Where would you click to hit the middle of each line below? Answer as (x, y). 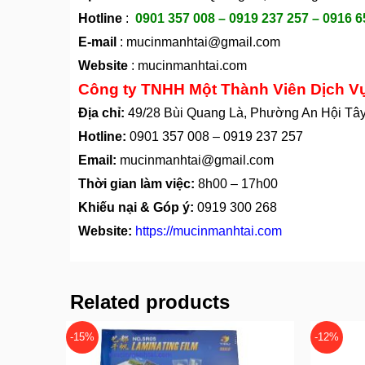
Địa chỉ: (101, 113)
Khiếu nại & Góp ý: (136, 208)
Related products (150, 302)
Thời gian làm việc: (136, 184)
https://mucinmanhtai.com (209, 231)
